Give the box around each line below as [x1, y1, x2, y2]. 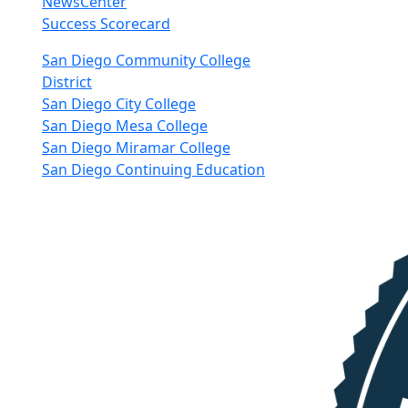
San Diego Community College [42, 50, 250, 70]
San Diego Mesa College [42, 116, 208, 136]
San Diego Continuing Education [42, 159, 265, 179]
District [42, 72, 92, 92]
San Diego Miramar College [42, 138, 230, 158]
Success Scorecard [42, 14, 170, 34]
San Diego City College [42, 94, 196, 114]
